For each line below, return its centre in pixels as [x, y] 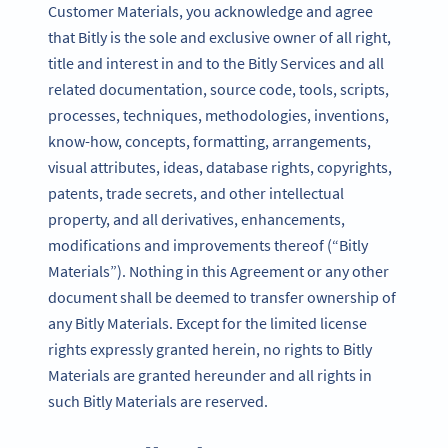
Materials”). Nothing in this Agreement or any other [218, 270]
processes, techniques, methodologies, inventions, [218, 114]
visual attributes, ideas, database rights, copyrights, [220, 166]
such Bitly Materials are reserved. [158, 400]
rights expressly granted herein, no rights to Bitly [210, 348]
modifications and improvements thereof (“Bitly [208, 244]
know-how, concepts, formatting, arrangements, [209, 140]
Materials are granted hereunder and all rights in [210, 374]
